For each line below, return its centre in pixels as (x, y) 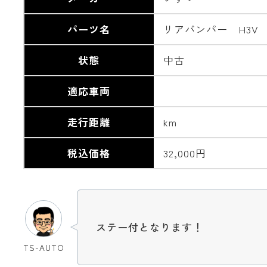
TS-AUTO (44, 247)
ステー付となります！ (149, 227)
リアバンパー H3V (211, 29)
